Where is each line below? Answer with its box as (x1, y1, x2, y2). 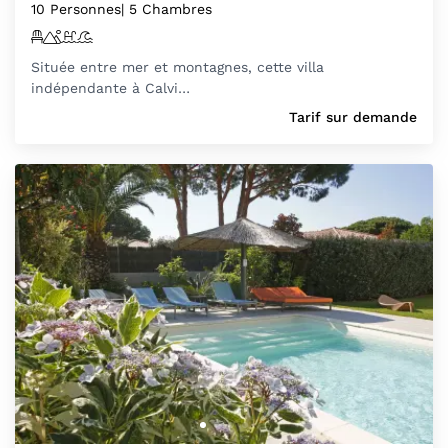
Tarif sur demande (289, 108, 417, 125)
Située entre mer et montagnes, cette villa (31, 58, 324, 75)
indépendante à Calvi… (31, 79, 190, 96)
